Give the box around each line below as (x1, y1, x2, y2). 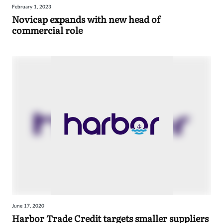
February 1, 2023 (12, 4, 51, 10)
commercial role (12, 23, 83, 37)
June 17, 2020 (12, 204, 44, 209)
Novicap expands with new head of (12, 12, 160, 26)
